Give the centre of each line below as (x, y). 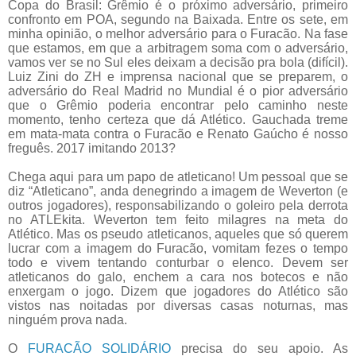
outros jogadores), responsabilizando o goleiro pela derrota (178, 206)
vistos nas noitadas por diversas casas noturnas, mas (178, 306)
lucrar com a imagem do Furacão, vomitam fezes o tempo (178, 249)
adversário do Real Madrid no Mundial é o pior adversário (178, 91)
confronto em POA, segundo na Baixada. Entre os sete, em (178, 20)
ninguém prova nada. (68, 320)
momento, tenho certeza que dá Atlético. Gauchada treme (178, 120)
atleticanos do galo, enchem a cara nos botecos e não (178, 277)
